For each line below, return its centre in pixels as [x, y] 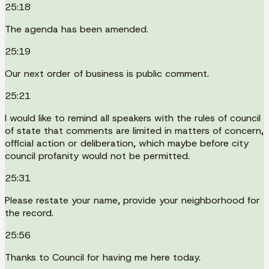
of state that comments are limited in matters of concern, [134, 130]
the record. [29, 213]
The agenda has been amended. [77, 29]
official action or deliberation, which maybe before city [127, 143]
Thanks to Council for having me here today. [103, 257]
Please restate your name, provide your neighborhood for [132, 200]
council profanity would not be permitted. [97, 156]
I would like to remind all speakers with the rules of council [133, 118]
